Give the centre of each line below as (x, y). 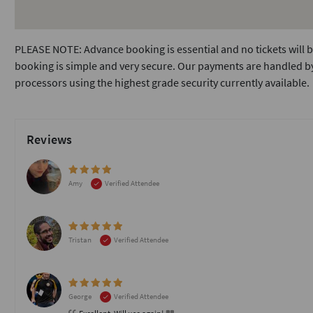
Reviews (50, 139)
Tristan (81, 240)
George (81, 296)
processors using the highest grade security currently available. (162, 82)
